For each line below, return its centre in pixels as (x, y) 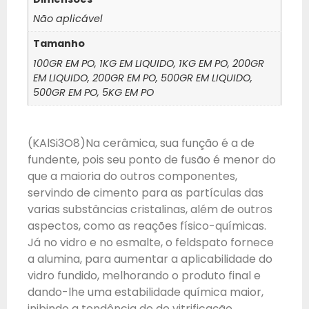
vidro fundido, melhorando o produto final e (144, 276)
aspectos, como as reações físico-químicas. (147, 226)
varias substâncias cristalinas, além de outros (150, 210)
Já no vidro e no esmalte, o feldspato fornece (151, 243)
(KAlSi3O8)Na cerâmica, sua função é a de (141, 143)
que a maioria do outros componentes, (132, 177)
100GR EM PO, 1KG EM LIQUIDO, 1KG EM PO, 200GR (149, 63)
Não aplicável (68, 18)
